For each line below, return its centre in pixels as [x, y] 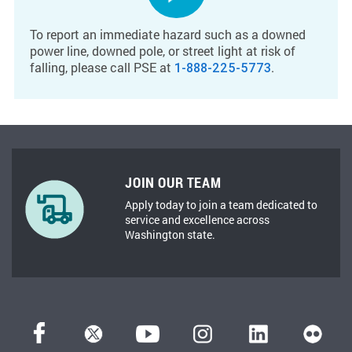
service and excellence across [198, 220]
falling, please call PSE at [102, 67]
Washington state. [170, 235]
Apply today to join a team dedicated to [222, 205]
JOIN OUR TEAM [173, 182]
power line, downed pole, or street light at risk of [163, 51]
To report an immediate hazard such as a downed [168, 34]
